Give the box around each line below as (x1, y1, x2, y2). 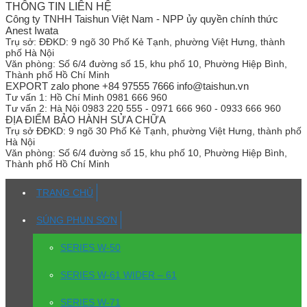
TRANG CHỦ (36, 187, 93, 199)
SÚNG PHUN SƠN (36, 214, 117, 226)
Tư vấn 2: (5, 103, 47, 114)
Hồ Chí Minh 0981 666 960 (50, 92, 167, 103)
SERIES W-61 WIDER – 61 (60, 269, 177, 281)
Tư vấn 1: (5, 92, 47, 103)
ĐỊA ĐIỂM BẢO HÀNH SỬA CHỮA (5, 114, 166, 126)
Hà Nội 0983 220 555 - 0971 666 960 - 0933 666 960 (50, 103, 281, 114)
